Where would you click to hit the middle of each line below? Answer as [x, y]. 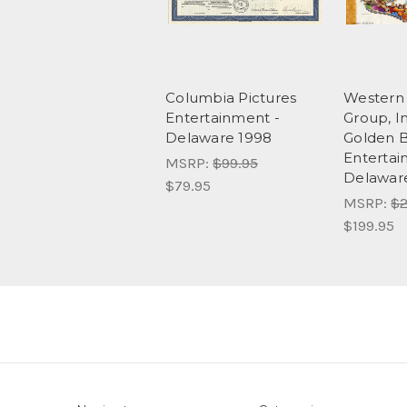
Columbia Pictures [231, 97]
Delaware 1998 [219, 137]
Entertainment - [223, 117]
